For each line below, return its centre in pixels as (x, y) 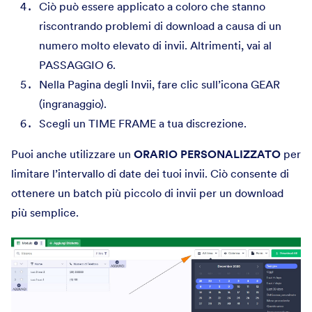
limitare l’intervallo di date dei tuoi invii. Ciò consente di (150, 173)
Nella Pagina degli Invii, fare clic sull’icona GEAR (159, 84)
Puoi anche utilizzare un (72, 154)
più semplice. (45, 212)
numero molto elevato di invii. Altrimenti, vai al (155, 45)
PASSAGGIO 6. (77, 64)
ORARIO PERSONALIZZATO (207, 154)
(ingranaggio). (73, 103)
